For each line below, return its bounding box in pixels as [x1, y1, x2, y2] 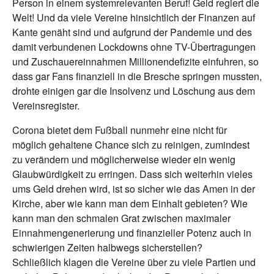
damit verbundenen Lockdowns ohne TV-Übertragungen [12, 39, 256, 54]
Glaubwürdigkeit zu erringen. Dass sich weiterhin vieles [12, 166, 253, 181]
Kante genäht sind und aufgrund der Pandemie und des [12, 24, 252, 39]
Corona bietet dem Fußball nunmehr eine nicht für [12, 122, 227, 137]
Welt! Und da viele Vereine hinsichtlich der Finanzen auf [12, 10, 255, 24]
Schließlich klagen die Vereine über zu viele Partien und [12, 254, 256, 269]
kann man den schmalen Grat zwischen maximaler [12, 210, 231, 225]
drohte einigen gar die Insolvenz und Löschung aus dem [12, 83, 255, 98]
